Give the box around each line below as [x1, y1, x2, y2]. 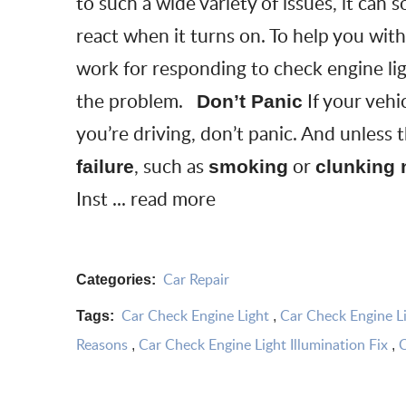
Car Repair [163, 268, 229, 289]
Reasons [76, 333, 128, 354]
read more [130, 185, 216, 212]
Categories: [76, 271, 156, 287]
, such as [134, 152, 208, 179]
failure [76, 156, 134, 178]
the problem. [76, 87, 197, 114]
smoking [208, 156, 288, 178]
